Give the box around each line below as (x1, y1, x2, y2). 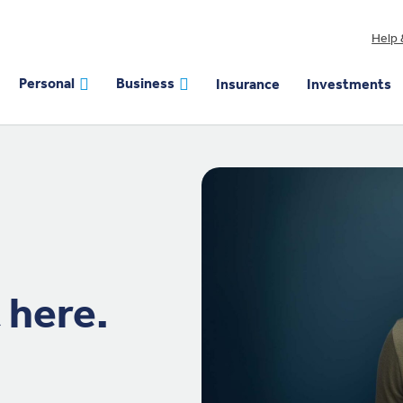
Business (115, 69, 175, 98)
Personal (19, 69, 75, 98)
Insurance (215, 70, 280, 99)
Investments (306, 70, 391, 99)
